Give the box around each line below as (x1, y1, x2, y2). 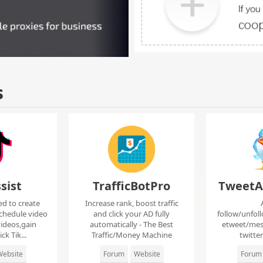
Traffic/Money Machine (91, 230, 172, 241)
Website (133, 249, 160, 259)
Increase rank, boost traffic (85, 198, 178, 209)
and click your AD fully (93, 208, 170, 220)
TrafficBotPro (93, 178, 170, 194)
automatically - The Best (90, 219, 173, 230)
